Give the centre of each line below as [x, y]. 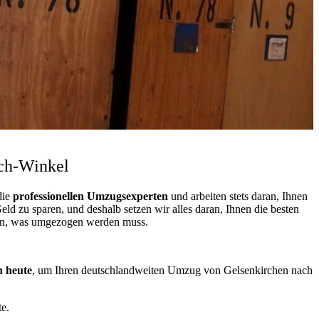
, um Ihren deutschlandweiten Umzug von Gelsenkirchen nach [172, 270]
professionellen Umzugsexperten [90, 196]
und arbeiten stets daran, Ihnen [237, 196]
